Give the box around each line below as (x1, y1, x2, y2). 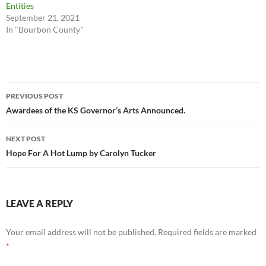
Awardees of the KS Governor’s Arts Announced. (6, 105, 185, 115)
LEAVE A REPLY (6, 198, 73, 209)
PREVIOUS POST (6, 91, 63, 100)
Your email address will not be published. (6, 227, 156, 237)
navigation (5, 103, 79, 122)
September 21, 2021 (6, 12, 80, 23)
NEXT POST (6, 134, 45, 143)
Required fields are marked (158, 227, 256, 237)
